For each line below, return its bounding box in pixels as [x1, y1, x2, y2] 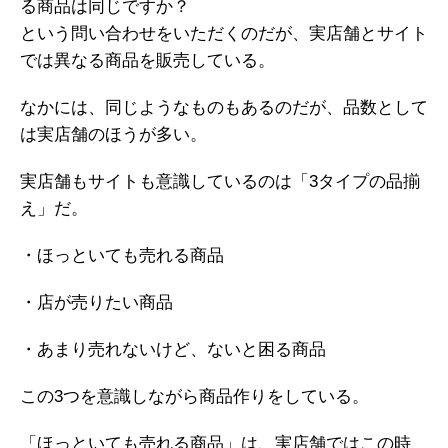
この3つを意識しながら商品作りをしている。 [20, 387, 369, 407]
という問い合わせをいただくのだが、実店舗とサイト [20, 24, 428, 44]
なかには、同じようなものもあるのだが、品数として [20, 98, 428, 118]
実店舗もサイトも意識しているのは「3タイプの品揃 [20, 172, 420, 192]
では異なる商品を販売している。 [20, 51, 275, 71]
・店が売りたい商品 [20, 293, 173, 313]
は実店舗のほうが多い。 [20, 125, 207, 145]
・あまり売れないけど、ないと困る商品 [20, 340, 326, 360]
